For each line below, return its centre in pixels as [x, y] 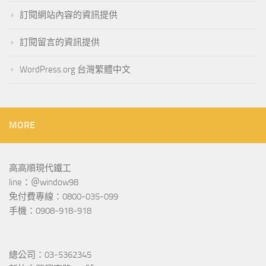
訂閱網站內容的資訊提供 [69, 15]
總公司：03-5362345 [50, 255]
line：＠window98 [44, 183]
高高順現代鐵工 [40, 168]
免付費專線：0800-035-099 [64, 197]
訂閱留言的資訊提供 [60, 42]
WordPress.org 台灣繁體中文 [75, 70]
